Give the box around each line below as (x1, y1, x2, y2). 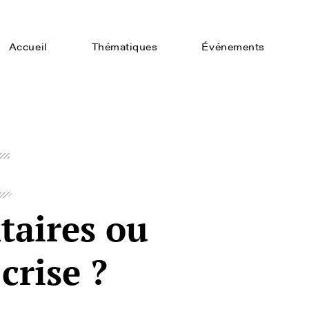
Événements (201, 39, 265, 53)
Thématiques (91, 39, 158, 53)
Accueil (8, 39, 48, 53)
